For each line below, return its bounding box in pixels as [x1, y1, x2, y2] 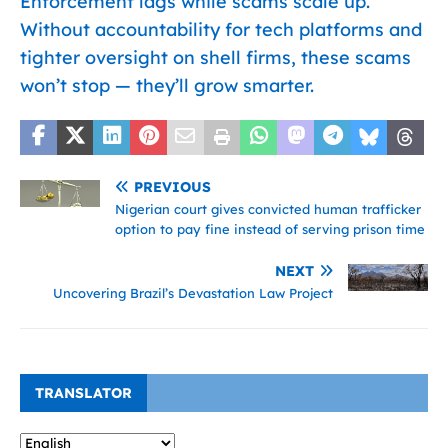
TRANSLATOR [35, 384, 132, 402]
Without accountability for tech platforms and [20, 18, 422, 41]
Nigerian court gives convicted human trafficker [115, 201, 421, 217]
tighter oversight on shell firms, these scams [20, 46, 411, 69]
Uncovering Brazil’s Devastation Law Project [53, 285, 333, 301]
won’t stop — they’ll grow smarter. [20, 74, 314, 97]
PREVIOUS [134, 178, 211, 196]
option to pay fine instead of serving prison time [115, 221, 425, 237]
